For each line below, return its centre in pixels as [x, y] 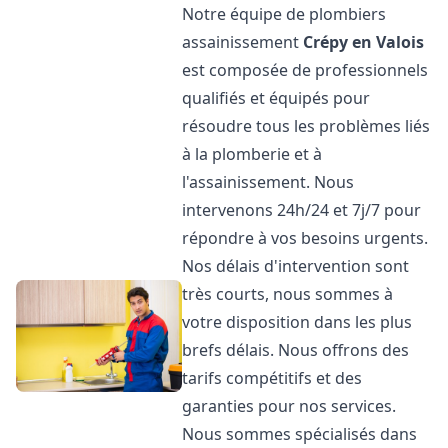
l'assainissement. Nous [268, 182]
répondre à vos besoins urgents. [305, 238]
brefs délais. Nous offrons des [296, 350]
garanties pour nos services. [289, 406]
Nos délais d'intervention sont [296, 266]
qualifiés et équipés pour [276, 98]
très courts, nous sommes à [288, 294]
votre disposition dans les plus [297, 322]
